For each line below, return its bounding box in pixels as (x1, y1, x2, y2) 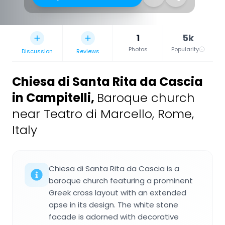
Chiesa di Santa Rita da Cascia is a (49, 163, 179, 174)
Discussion (22, 47, 53, 55)
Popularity (171, 45, 199, 53)
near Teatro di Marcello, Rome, (12, 105, 194, 122)
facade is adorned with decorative (49, 211, 179, 222)
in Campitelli (12, 89, 91, 106)
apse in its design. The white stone (49, 199, 178, 210)
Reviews (76, 47, 99, 55)
